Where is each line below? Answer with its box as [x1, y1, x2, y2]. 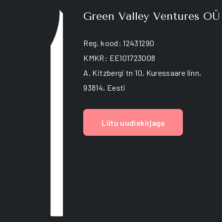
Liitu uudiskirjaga [102, 117, 165, 127]
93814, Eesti [83, 83, 126, 92]
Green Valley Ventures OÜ [83, 10, 221, 22]
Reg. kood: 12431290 [83, 38, 155, 48]
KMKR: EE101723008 [83, 53, 156, 62]
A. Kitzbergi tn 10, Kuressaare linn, [83, 68, 202, 77]
